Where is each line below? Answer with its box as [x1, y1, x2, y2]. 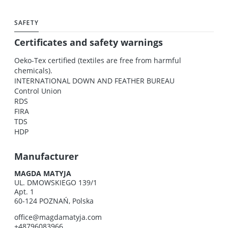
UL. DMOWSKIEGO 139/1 [14, 178, 97, 188]
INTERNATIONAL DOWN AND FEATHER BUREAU [14, 75, 175, 85]
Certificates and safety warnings [14, 36, 163, 49]
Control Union [14, 85, 62, 96]
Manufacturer [14, 150, 78, 162]
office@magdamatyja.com [14, 212, 102, 222]
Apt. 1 [14, 187, 34, 197]
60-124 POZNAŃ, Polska [14, 196, 94, 206]
